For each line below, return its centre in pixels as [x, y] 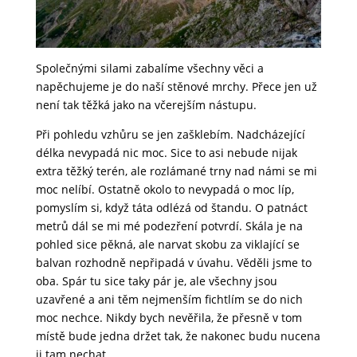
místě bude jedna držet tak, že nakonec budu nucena [178, 336]
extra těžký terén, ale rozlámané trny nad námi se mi [176, 171]
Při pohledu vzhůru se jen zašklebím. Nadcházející [170, 135]
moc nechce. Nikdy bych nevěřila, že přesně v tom [169, 318]
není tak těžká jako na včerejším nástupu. [146, 105]
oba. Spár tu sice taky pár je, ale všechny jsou [156, 281]
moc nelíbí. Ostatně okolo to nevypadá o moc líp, [165, 190]
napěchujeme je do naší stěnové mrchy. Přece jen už [176, 87]
